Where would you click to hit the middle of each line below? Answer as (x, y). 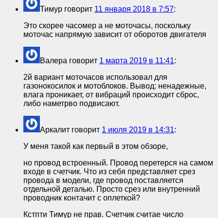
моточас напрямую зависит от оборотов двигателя (115, 34)
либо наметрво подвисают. (72, 103)
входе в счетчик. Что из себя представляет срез (109, 171)
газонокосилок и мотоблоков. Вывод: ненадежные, (115, 86)
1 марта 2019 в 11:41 (137, 60)
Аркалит (55, 129)
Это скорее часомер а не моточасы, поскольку (107, 25)
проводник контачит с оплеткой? (82, 198)
